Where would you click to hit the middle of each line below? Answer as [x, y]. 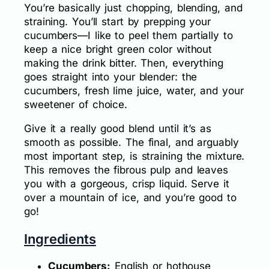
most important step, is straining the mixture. [134, 156]
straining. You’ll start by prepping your [117, 21]
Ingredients [60, 239]
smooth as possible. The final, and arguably [131, 142]
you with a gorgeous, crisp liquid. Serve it [127, 183]
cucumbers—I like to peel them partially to [128, 35]
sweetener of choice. [76, 104]
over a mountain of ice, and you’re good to [130, 197]
